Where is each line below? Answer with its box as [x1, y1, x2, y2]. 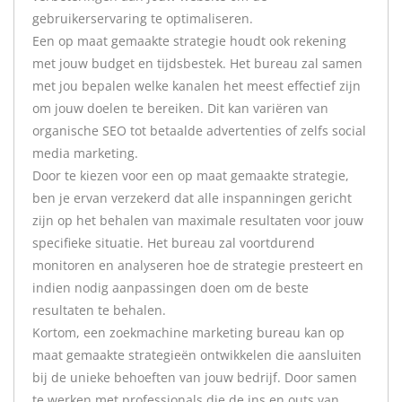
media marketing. [32, 144, 138, 162]
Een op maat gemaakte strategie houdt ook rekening [32, 32, 346, 49]
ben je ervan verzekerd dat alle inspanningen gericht [32, 189, 352, 206]
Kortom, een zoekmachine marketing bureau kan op [32, 324, 345, 341]
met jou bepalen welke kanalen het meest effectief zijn [32, 77, 361, 94]
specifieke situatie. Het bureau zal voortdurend [32, 234, 315, 251]
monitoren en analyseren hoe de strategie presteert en [32, 257, 363, 274]
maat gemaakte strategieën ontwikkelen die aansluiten [32, 346, 362, 363]
